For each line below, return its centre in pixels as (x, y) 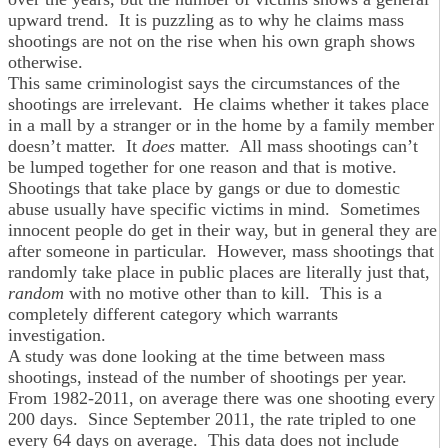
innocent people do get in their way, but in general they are (222, 230)
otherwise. (45, 62)
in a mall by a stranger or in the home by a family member (221, 125)
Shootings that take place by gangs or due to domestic (204, 188)
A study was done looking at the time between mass (196, 356)
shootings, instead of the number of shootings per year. (210, 377)
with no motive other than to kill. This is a (223, 293)
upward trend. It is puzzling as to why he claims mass (206, 20)
